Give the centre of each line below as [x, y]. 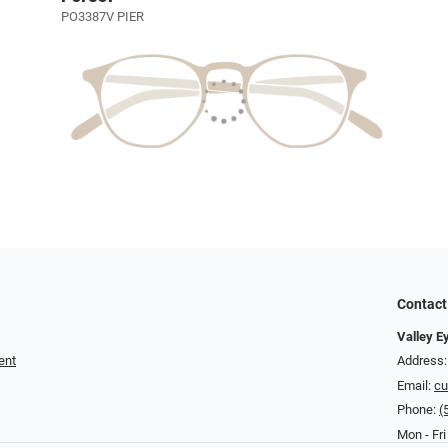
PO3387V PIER [102, 17]
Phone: [418, 410]
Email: [415, 385]
